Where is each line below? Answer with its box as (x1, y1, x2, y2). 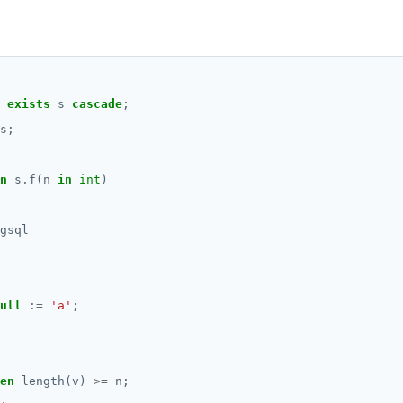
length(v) (22, 374, 86, 388)
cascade (72, 97, 122, 111)
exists (7, 97, 50, 111)
